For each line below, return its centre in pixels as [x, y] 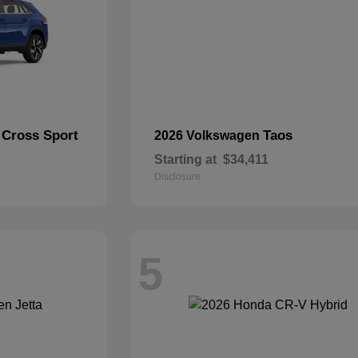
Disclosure [178, 177]
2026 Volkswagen [209, 135]
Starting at [186, 159]
